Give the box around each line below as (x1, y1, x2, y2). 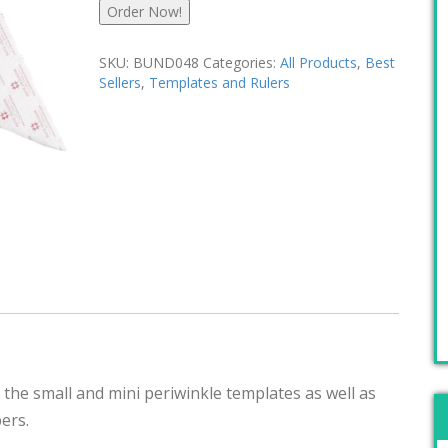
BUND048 (133, 52, 199, 72)
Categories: (203, 52, 280, 72)
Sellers (99, 72, 141, 92)
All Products (280, 52, 357, 72)
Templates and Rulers (149, 72, 290, 92)
